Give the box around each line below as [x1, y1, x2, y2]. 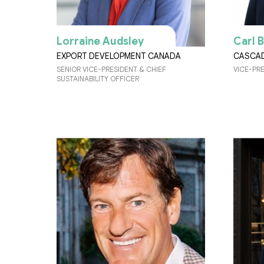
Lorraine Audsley [57, 35, 144, 48]
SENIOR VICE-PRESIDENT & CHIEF [57, 65, 166, 74]
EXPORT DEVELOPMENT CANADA [57, 51, 181, 62]
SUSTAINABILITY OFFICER [57, 74, 139, 84]
